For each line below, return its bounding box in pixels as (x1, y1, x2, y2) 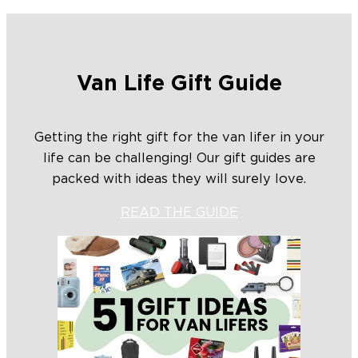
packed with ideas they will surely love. (52, 172, 306, 185)
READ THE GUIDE (120, 206, 238, 220)
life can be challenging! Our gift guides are (42, 151, 316, 165)
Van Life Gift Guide (76, 73, 282, 94)
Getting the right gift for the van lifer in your (34, 130, 324, 144)
